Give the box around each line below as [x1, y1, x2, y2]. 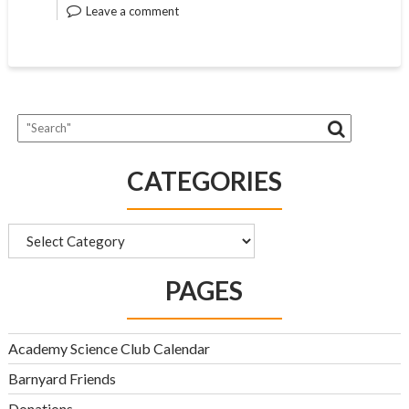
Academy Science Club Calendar [7, 340, 210, 357]
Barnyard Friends [7, 370, 116, 387]
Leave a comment [85, 4, 179, 18]
